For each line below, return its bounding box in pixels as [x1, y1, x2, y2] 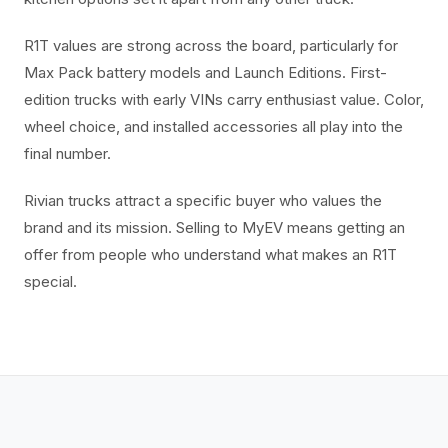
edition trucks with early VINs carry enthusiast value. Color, [24, 90, 424, 109]
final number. [24, 144, 111, 163]
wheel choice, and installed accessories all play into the [24, 117, 403, 136]
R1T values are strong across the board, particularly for [24, 36, 398, 55]
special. [24, 272, 77, 291]
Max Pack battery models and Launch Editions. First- [24, 63, 387, 82]
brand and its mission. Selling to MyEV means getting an [24, 218, 405, 237]
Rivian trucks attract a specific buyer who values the [24, 191, 382, 210]
